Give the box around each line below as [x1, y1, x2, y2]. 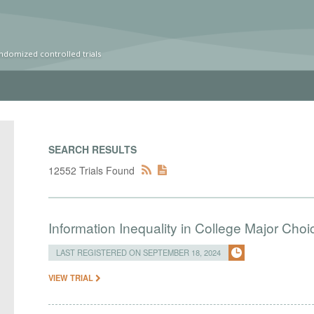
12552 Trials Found [48, 163, 135, 177]
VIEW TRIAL [48, 272, 96, 283]
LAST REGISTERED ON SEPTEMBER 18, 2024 [56, 247, 221, 258]
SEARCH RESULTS [48, 142, 137, 156]
